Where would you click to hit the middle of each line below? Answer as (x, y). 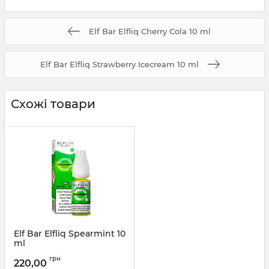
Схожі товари (53, 104)
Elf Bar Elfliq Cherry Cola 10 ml (150, 31)
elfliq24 (59, 254)
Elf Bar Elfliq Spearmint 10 (70, 233)
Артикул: (30, 254)
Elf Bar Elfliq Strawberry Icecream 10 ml (119, 64)
